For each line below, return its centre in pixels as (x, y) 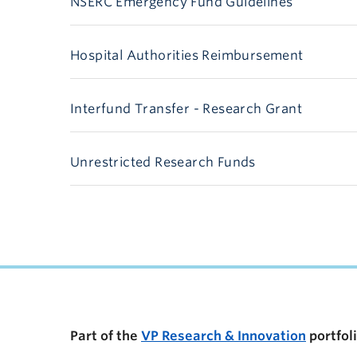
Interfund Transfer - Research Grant (186, 108)
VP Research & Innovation (224, 336)
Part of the (106, 336)
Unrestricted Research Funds (163, 162)
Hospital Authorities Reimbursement (187, 55)
